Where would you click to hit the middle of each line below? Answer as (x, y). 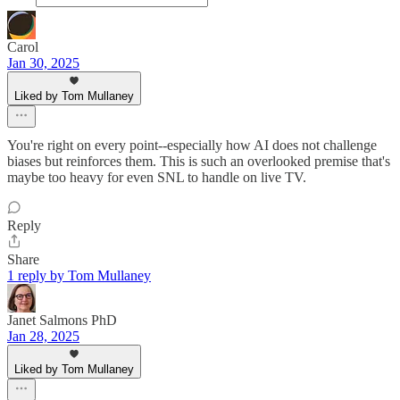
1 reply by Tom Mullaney (79, 276)
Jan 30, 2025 (43, 63)
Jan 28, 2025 (43, 337)
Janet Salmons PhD (62, 321)
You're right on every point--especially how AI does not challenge (192, 146)
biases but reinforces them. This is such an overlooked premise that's (199, 162)
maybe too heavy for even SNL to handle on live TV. (157, 178)
